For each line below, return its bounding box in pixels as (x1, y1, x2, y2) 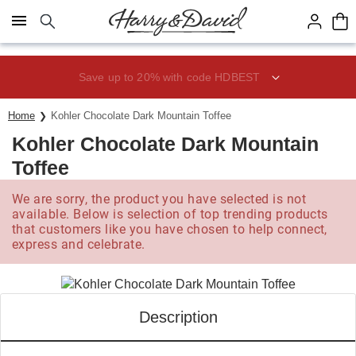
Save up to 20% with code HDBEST (78, 70, 261, 83)
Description (138, 308, 218, 326)
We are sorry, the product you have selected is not (12, 192, 307, 207)
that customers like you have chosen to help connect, (12, 222, 327, 237)
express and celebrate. (12, 237, 145, 252)
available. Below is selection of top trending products (12, 207, 328, 222)
